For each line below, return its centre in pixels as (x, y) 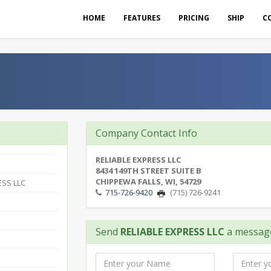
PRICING (194, 18)
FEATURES (142, 18)
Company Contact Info (146, 133)
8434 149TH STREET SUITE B (148, 171)
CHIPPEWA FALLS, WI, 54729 (148, 181)
